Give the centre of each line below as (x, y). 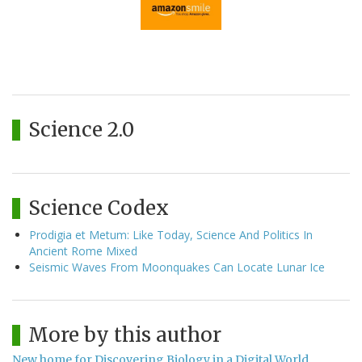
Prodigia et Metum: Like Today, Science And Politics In (171, 235)
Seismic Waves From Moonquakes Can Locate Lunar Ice (177, 267)
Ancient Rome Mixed (83, 251)
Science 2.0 (81, 130)
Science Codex (99, 208)
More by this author (125, 335)
